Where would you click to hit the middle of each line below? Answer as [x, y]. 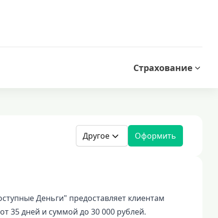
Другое [96, 136]
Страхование [163, 68]
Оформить [155, 136]
